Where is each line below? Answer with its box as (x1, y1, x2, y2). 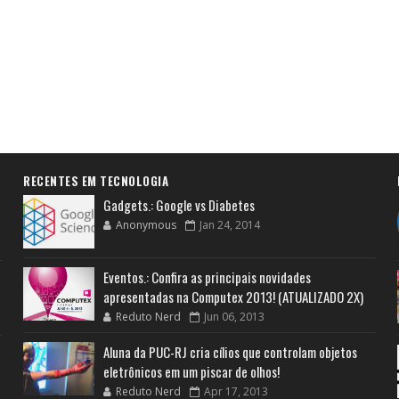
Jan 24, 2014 (199, 216, 261, 232)
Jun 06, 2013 (204, 308, 265, 324)
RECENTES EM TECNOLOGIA (23, 171, 169, 190)
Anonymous (116, 216, 177, 232)
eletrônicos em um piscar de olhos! (103, 361, 281, 381)
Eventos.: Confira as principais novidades (103, 266, 312, 287)
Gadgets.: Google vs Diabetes (103, 194, 256, 215)
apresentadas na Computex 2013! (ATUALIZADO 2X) (103, 286, 364, 306)
